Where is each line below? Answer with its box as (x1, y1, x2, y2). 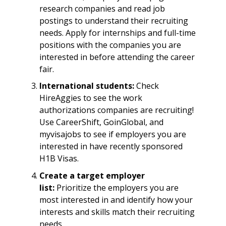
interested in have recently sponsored (39, 141, 183, 152)
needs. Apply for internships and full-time (39, 27, 196, 38)
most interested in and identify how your (39, 194, 193, 205)
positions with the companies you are (39, 39, 181, 50)
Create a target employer (39, 169, 145, 181)
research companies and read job (39, 3, 165, 14)
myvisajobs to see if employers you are (39, 129, 186, 140)
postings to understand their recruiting (39, 15, 188, 26)
